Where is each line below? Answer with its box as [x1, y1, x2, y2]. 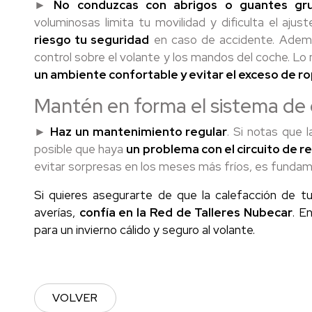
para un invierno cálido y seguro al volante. [34, 222, 255, 237]
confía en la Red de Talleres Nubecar [79, 205, 293, 220]
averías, [34, 205, 79, 220]
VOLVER [52, 290, 98, 305]
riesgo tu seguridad [34, 32, 150, 47]
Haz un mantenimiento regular [49, 124, 228, 139]
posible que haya [34, 141, 127, 157]
